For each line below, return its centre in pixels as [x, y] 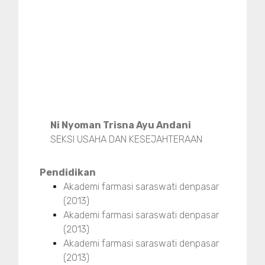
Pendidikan [68, 172]
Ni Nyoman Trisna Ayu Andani [121, 125]
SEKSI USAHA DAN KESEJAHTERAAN [127, 139]
